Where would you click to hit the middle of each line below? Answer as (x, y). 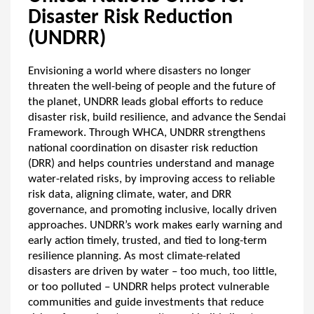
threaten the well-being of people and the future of (152, 87)
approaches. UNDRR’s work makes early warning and (155, 225)
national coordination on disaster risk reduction (143, 148)
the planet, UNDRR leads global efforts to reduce (145, 102)
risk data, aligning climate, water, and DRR (130, 194)
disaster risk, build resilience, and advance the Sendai (157, 117)
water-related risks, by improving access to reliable (151, 179)
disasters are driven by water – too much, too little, (152, 272)
